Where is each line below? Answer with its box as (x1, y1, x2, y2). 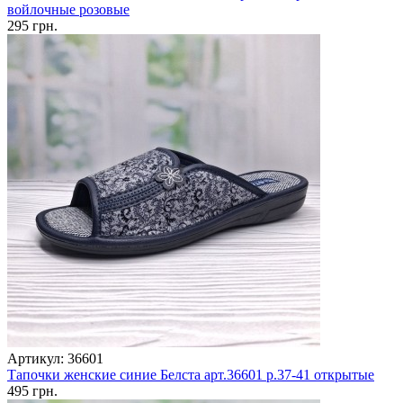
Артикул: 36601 (7, 351, 103, 367)
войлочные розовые (7, 2, 130, 18)
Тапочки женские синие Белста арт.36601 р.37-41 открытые (7, 367, 374, 383)
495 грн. (7, 383, 58, 399)
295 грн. (7, 18, 58, 34)
